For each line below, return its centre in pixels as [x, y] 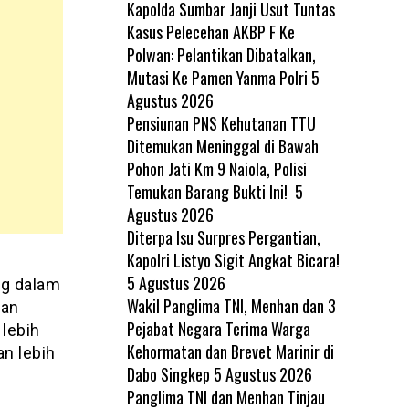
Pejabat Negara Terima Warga [218, 328]
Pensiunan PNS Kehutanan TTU [221, 123]
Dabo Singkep [168, 374]
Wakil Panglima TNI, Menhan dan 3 [231, 305]
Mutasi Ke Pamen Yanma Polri [217, 77]
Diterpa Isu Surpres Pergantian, [223, 237]
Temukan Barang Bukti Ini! [209, 191]
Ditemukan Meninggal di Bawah [222, 146]
